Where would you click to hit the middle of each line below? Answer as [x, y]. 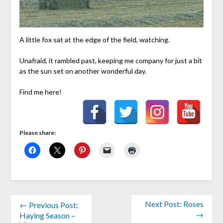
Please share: [37, 132]
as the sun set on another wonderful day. [83, 71]
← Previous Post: [49, 205]
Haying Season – [47, 215]
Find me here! [40, 92]
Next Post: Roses [174, 204]
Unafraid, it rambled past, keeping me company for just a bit [111, 60]
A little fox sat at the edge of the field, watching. [94, 39]
